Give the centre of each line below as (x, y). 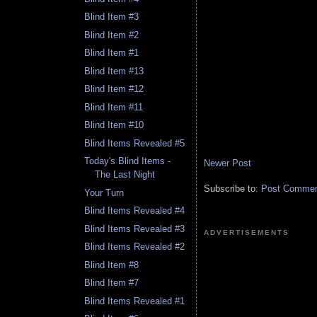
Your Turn (104, 192)
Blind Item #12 (114, 89)
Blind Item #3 (112, 17)
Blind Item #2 (112, 35)
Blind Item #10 (114, 125)
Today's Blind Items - (128, 161)
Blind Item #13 (114, 71)
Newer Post (227, 163)
